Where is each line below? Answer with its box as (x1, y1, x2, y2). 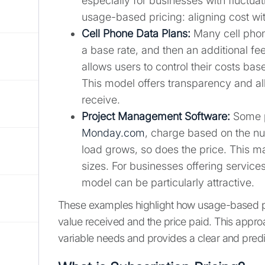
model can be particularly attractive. (82, 176, 254, 189)
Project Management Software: (82, 110, 230, 123)
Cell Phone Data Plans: (82, 27, 190, 40)
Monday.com (82, 127, 145, 140)
